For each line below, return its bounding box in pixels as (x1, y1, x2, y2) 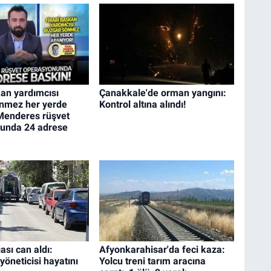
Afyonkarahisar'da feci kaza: (99, 243, 225, 255)
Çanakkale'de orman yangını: (99, 87, 226, 99)
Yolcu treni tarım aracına (99, 255, 206, 267)
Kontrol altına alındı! (99, 99, 186, 111)
